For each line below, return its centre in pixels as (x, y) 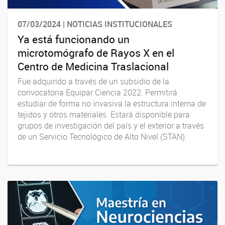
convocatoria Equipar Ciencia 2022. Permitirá (97, 92)
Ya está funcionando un (74, 39)
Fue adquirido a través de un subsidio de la (93, 81)
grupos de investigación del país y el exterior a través (111, 125)
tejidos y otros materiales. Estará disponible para (104, 114)
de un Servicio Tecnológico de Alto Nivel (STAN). (102, 136)
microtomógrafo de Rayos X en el (96, 52)
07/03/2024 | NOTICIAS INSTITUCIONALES (95, 24)
